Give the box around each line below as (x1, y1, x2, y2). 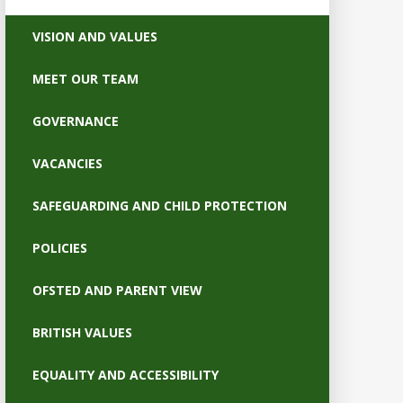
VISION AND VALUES (31, 27, 157, 45)
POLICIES (31, 238, 87, 256)
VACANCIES (31, 154, 103, 172)
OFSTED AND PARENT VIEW (31, 281, 202, 299)
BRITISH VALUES (31, 323, 132, 341)
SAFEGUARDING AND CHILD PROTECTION (31, 196, 287, 214)
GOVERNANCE (31, 112, 119, 130)
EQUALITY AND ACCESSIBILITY (31, 365, 219, 383)
